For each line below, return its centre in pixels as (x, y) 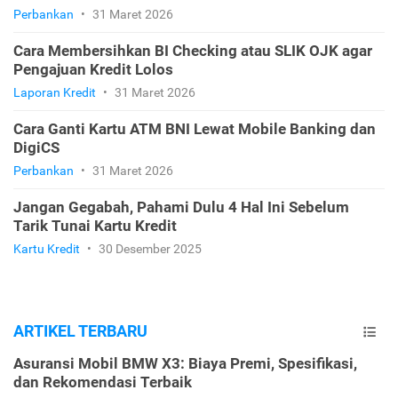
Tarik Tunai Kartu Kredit (95, 226)
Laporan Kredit (55, 93)
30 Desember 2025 (149, 249)
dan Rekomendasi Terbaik (103, 382)
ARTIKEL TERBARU (80, 331)
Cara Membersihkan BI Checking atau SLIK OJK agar (193, 51)
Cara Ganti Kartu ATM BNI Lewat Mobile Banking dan (195, 129)
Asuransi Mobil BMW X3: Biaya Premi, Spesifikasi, (185, 364)
